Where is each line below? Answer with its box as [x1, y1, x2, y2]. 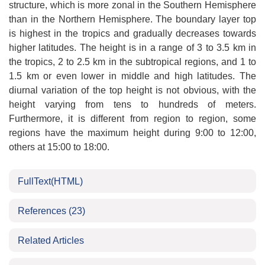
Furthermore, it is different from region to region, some [9, 114, 256, 124]
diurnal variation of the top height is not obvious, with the [9, 85, 256, 95]
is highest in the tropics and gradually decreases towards [9, 28, 256, 38]
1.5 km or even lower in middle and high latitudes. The [9, 71, 256, 81]
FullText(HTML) [18, 176, 83, 186]
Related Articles [18, 235, 84, 245]
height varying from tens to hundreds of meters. [9, 99, 256, 109]
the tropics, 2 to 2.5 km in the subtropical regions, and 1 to [9, 57, 256, 67]
